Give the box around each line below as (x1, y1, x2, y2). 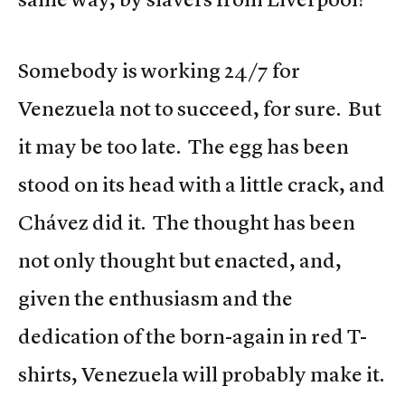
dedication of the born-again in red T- (18, 324, 367, 350)
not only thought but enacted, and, (18, 248, 342, 274)
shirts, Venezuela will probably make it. (18, 362, 384, 388)
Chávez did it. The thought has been (18, 210, 355, 236)
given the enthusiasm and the (18, 286, 293, 312)
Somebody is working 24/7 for (18, 58, 300, 84)
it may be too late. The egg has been (18, 134, 349, 160)
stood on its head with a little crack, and (18, 172, 385, 198)
